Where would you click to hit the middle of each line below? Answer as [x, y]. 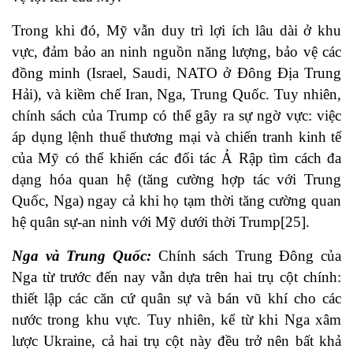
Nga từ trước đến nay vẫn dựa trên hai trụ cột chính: [176, 277]
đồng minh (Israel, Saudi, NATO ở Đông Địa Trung [176, 73]
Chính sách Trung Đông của [249, 256]
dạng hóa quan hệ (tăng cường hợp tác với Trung [176, 180]
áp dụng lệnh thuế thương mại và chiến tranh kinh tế [176, 137]
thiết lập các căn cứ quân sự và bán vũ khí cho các [176, 299]
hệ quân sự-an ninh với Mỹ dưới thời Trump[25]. [161, 222]
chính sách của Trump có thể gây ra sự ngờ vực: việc [176, 116]
